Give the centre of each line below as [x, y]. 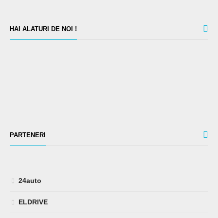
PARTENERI [28, 135]
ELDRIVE [33, 202]
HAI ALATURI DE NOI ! [43, 29]
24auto [30, 180]
